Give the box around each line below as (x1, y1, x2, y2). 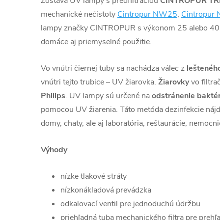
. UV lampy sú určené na (65, 90, 150, 101)
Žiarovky (158, 76, 189, 87)
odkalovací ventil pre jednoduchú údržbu (60, 198, 200, 209)
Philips (41, 90, 65, 101)
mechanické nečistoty (41, 8, 117, 20)
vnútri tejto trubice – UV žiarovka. (41, 76, 158, 87)
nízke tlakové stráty (60, 170, 127, 182)
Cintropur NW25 (117, 8, 177, 20)
